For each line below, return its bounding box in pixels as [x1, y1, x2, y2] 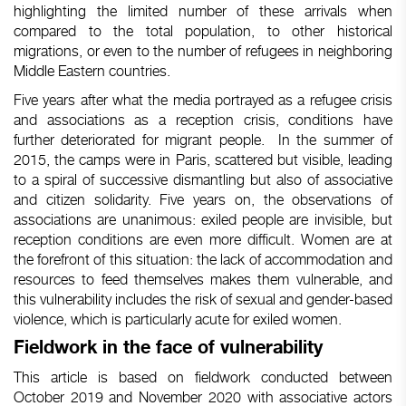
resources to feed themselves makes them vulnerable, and [14, 270, 392, 288]
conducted [261, 368, 328, 386]
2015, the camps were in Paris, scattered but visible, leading [14, 150, 392, 169]
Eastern [58, 62, 105, 80]
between [339, 368, 392, 386]
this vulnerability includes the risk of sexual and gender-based [14, 290, 392, 308]
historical [337, 22, 393, 40]
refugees [245, 42, 299, 60]
